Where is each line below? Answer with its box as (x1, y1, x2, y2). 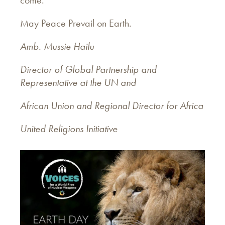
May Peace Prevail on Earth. (20, 16, 132, 30)
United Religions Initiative (20, 122, 118, 135)
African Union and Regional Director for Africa (20, 98, 203, 112)
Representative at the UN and (20, 75, 136, 89)
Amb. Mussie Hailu (20, 39, 94, 53)
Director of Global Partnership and (20, 62, 157, 76)
